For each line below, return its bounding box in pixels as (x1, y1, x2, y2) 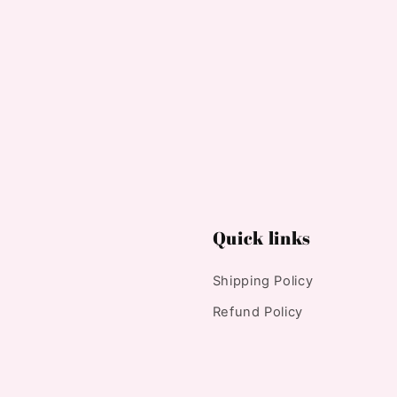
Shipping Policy (212, 272, 314, 289)
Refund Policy (212, 304, 303, 321)
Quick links (212, 225, 312, 250)
